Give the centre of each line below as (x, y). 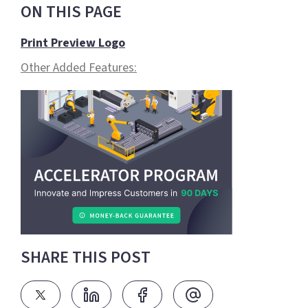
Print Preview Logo (73, 43)
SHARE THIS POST (86, 258)
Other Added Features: (79, 68)
